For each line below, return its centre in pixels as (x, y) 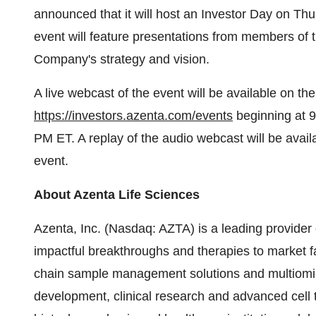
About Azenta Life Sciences (117, 195)
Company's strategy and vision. (122, 59)
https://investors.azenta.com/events (133, 116)
